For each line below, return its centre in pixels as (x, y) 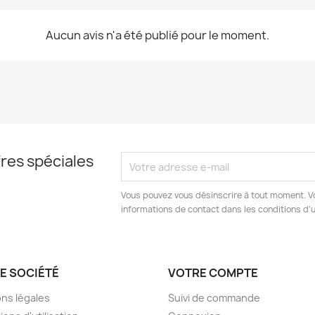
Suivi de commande (214, 298)
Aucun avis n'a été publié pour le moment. (157, 35)
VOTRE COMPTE (213, 273)
